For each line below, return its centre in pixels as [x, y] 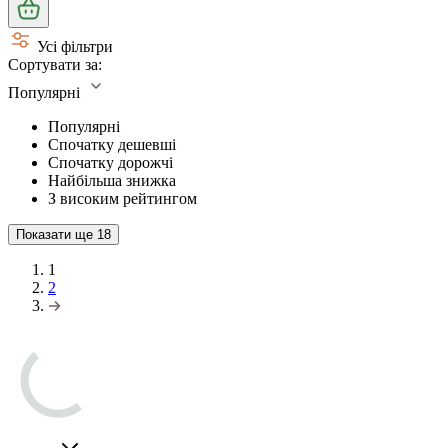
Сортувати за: [55, 64]
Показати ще [56, 234]
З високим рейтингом [122, 198]
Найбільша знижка [112, 180]
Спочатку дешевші [112, 144]
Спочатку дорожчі [110, 162]
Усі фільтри [75, 46]
